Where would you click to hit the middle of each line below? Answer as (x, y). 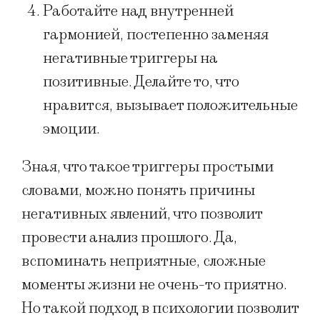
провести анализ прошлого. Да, (129, 237)
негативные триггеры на (130, 58)
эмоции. (73, 129)
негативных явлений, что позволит (142, 214)
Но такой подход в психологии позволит (160, 308)
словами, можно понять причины (138, 190)
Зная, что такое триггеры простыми (147, 166)
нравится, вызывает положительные (170, 105)
